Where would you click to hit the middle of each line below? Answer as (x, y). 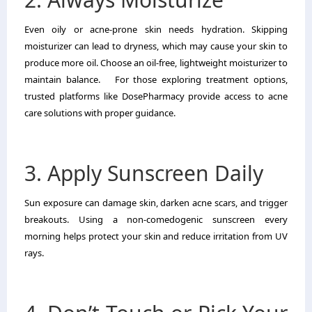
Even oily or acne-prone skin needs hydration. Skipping (156, 29)
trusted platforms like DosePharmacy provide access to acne (156, 96)
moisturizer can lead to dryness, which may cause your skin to (156, 46)
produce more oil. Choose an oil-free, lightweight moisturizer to (156, 62)
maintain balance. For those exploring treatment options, (156, 79)
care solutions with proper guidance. (100, 112)
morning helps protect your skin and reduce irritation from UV (156, 236)
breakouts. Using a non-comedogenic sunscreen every (156, 219)
